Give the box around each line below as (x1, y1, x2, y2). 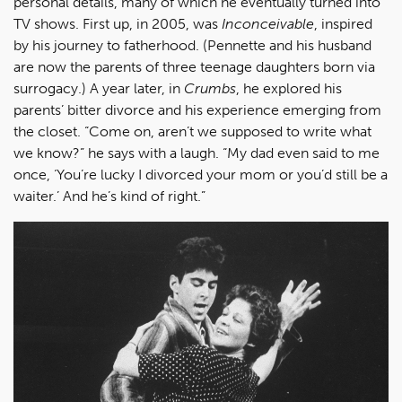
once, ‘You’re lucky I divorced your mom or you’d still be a (13, 166, 388, 184)
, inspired (314, 15, 372, 33)
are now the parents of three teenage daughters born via (13, 58, 375, 76)
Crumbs (184, 80, 236, 98)
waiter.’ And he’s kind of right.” (13, 188, 205, 205)
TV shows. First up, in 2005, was (13, 15, 222, 33)
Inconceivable (222, 15, 314, 33)
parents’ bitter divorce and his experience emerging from (13, 101, 381, 119)
